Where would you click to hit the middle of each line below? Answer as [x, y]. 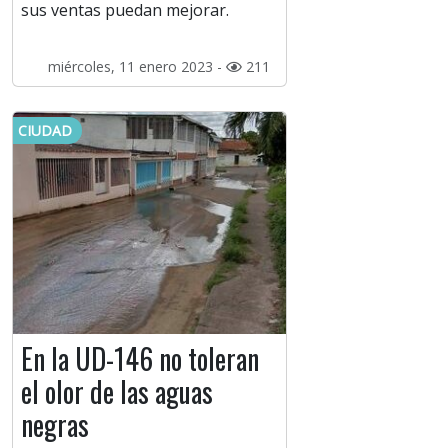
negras [55, 425]
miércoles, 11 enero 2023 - [136, 67]
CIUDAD [45, 131]
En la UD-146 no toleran [140, 359]
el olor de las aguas [117, 392]
